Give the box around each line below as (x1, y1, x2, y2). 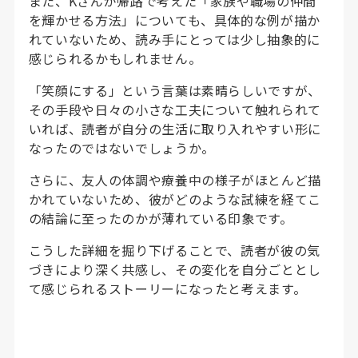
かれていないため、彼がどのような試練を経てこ (28, 189, 321, 209)
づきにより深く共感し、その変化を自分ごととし (28, 259, 321, 279)
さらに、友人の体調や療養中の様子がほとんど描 (28, 169, 321, 189)
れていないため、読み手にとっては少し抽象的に (28, 29, 320, 49)
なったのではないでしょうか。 (28, 137, 215, 157)
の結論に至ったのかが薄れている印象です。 (28, 208, 293, 228)
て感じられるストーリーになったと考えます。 (28, 278, 307, 298)
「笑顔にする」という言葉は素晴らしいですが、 (28, 80, 321, 100)
